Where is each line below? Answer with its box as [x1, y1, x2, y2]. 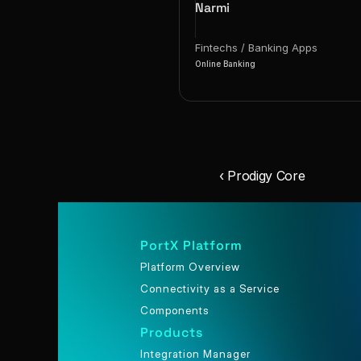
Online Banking [195, 59, 256, 68]
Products [139, 324, 203, 341]
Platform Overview [139, 260, 240, 273]
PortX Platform [139, 237, 243, 254]
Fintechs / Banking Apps [195, 41, 318, 54]
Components [139, 304, 210, 317]
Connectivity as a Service [139, 282, 280, 295]
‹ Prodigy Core [219, 168, 305, 184]
